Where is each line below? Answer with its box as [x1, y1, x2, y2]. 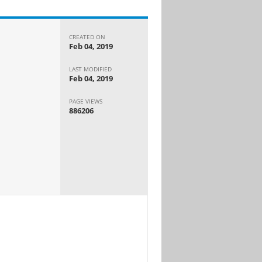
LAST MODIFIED [69, 64, 112, 73]
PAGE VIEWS [69, 96, 103, 105]
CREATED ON [69, 32, 106, 41]
